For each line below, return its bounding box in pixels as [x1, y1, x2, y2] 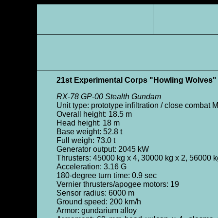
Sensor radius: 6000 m [56, 189, 134, 197]
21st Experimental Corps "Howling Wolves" [56, 76, 217, 84]
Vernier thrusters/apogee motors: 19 [56, 180, 179, 188]
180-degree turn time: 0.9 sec [56, 171, 157, 180]
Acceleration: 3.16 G [56, 163, 127, 171]
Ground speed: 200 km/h [56, 198, 141, 206]
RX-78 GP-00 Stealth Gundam [56, 92, 161, 101]
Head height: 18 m [56, 119, 120, 127]
